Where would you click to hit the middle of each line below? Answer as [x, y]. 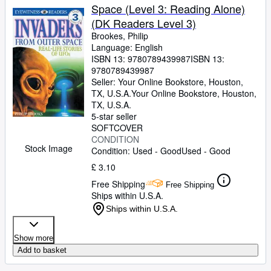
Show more [34, 238]
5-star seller [114, 116]
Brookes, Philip [120, 36]
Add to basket [42, 250]
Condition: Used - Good [136, 151]
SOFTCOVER [117, 128]
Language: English [127, 47]
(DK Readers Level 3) [144, 23]
